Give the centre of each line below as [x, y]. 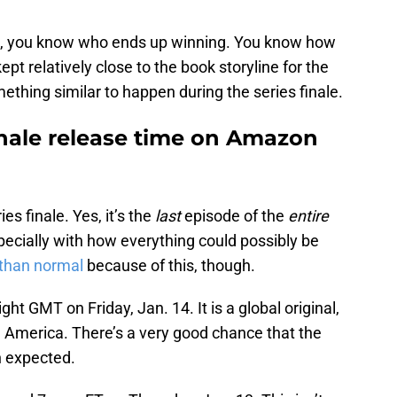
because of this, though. [169, 266]
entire [308, 216]
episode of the [234, 216]
